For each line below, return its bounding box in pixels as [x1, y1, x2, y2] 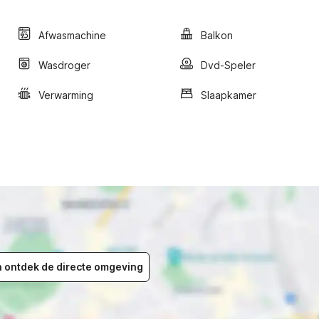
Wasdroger [38, 58, 90, 71]
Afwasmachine [38, 28, 106, 41]
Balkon [201, 28, 233, 41]
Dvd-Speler [201, 58, 256, 71]
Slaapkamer [201, 88, 256, 101]
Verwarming [38, 88, 93, 101]
